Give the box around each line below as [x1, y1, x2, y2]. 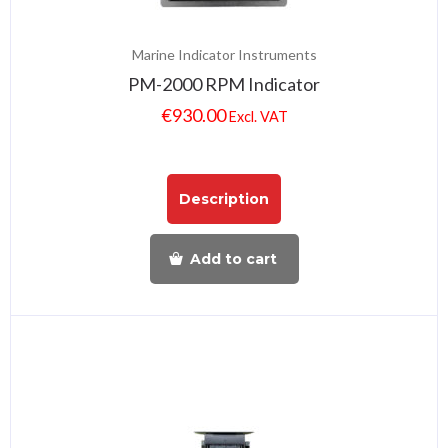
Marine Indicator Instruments [131, 46, 317, 64]
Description [179, 189, 269, 208]
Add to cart [189, 249, 277, 268]
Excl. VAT [228, 108, 288, 126]
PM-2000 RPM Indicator [128, 73, 320, 96]
